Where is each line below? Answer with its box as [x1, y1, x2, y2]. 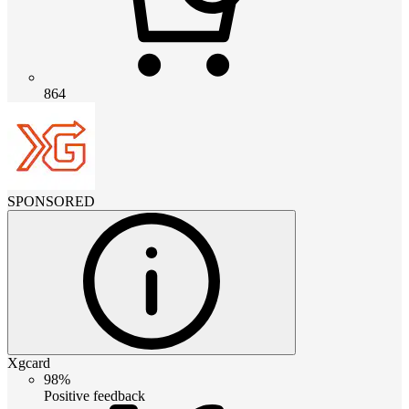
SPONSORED [7, 193, 95, 209]
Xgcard [7, 354, 50, 371]
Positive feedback [44, 387, 145, 404]
